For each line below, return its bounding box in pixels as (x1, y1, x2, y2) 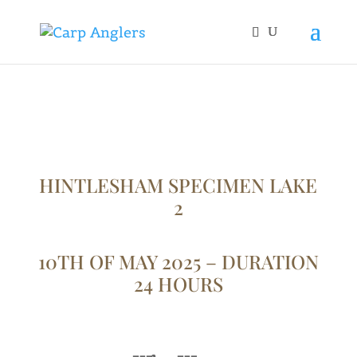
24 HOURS (133, 271, 223, 296)
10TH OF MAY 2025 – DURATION (37, 249, 319, 274)
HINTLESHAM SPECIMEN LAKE (39, 172, 318, 198)
